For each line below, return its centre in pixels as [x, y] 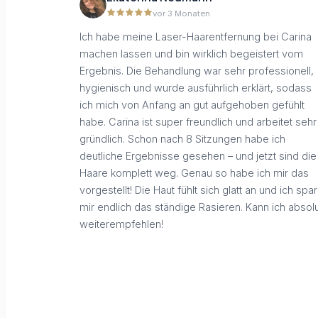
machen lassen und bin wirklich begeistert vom [191, 54]
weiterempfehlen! [121, 224]
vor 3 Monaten [181, 13]
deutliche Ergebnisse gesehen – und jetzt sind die [198, 156]
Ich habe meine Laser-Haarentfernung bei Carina [196, 37]
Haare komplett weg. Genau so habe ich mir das [194, 173]
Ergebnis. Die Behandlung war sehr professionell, [197, 71]
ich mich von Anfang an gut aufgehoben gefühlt [192, 105]
